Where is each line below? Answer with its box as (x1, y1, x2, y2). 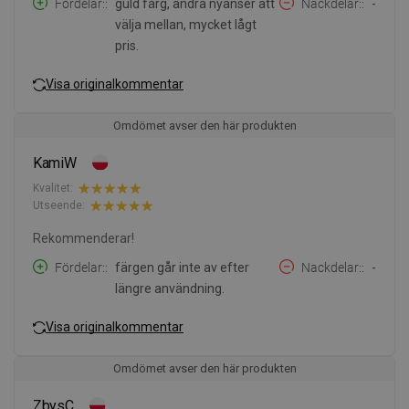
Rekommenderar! (33, 230, 134, 246)
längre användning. (115, 280, 225, 296)
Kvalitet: (33, 182, 73, 195)
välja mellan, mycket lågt (115, 16, 257, 32)
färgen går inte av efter (115, 259, 249, 275)
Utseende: (33, 199, 85, 213)
